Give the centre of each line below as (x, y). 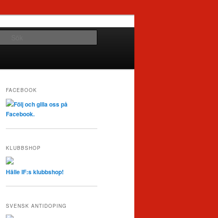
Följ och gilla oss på (41, 104)
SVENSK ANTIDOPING (36, 206)
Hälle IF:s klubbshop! (35, 172)
